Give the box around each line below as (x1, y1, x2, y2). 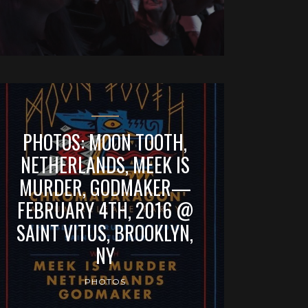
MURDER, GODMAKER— (19, 173, 191, 201)
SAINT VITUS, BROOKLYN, (16, 218, 194, 247)
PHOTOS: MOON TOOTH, (23, 127, 188, 156)
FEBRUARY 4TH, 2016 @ (16, 195, 193, 224)
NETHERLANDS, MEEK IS (20, 150, 190, 179)
